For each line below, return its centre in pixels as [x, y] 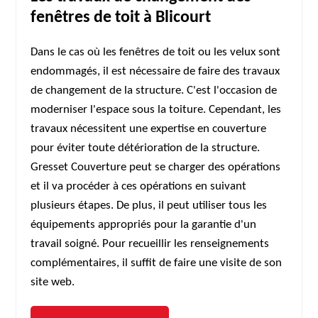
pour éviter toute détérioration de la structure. [146, 148]
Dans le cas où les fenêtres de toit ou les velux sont [156, 52]
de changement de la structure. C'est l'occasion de [154, 91]
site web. [53, 282]
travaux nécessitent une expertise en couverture [149, 129]
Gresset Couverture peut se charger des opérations [156, 167]
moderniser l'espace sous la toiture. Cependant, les [156, 110]
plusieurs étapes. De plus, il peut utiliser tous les [149, 205]
